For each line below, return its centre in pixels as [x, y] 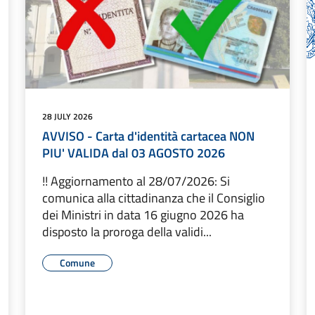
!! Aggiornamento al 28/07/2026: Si [136, 181]
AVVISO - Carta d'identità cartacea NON [148, 136]
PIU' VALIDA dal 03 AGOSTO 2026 [134, 153]
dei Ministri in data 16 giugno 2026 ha [143, 214]
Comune [77, 262]
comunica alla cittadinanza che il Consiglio [154, 198]
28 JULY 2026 [67, 116]
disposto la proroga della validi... [127, 231]
